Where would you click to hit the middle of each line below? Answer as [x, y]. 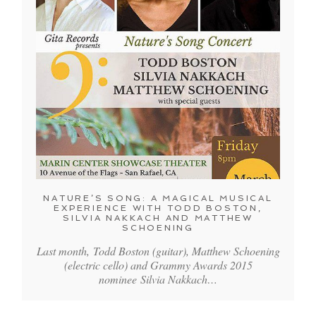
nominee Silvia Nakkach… [158, 279]
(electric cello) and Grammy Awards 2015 [158, 265]
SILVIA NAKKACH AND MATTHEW [158, 218]
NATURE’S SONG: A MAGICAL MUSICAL [158, 199]
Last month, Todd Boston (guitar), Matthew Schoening [158, 251]
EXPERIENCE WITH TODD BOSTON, [158, 208]
